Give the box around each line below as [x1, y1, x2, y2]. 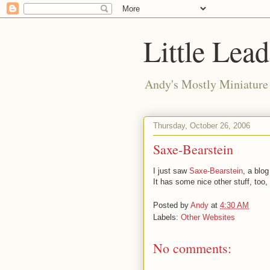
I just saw [153, 166, 189, 175]
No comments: [153, 239, 231, 257]
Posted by [153, 200, 190, 210]
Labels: [153, 212, 181, 222]
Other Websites [181, 212, 235, 222]
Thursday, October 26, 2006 [153, 121, 250, 130]
